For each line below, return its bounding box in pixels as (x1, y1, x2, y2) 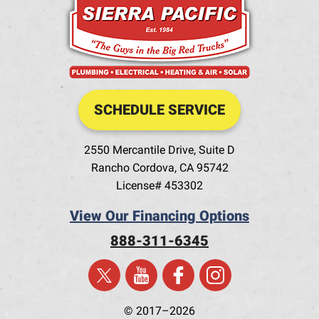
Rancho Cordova (90, 160, 174, 174)
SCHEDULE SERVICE (94, 100, 225, 118)
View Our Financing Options (70, 206, 249, 224)
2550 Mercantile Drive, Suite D (84, 142, 235, 157)
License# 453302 (116, 178, 203, 192)
